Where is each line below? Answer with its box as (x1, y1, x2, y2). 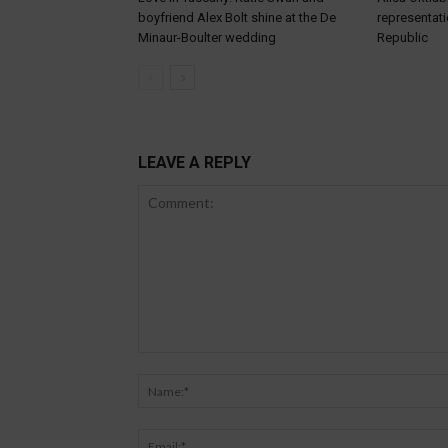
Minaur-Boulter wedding (138, 30, 276, 46)
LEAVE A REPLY (138, 153, 251, 173)
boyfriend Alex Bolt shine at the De (138, 10, 336, 26)
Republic (377, 30, 428, 46)
